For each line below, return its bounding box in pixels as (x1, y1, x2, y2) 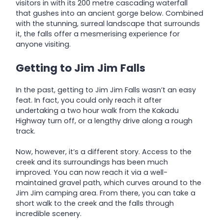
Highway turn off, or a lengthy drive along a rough (16, 115, 192, 126)
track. (16, 126, 35, 136)
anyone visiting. (16, 39, 71, 50)
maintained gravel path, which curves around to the (16, 177, 201, 188)
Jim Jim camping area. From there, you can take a (16, 188, 195, 198)
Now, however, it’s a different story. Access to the (16, 146, 192, 157)
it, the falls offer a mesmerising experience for (16, 29, 180, 39)
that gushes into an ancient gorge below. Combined (16, 8, 203, 19)
